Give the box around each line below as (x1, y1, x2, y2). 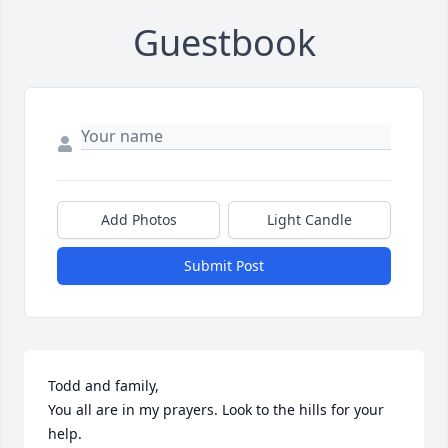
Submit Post (184, 256, 264, 276)
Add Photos (100, 210, 177, 230)
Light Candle (267, 210, 352, 230)
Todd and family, (48, 376, 159, 396)
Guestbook (132, 18, 316, 68)
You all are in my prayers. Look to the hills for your (48, 400, 384, 420)
